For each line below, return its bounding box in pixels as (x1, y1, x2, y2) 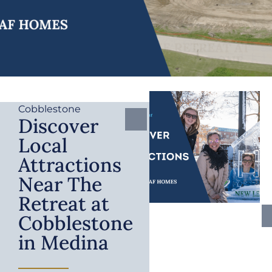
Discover (18, 114, 98, 139)
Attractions (18, 152, 121, 178)
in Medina (18, 230, 109, 256)
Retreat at (18, 191, 109, 217)
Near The (18, 172, 102, 197)
